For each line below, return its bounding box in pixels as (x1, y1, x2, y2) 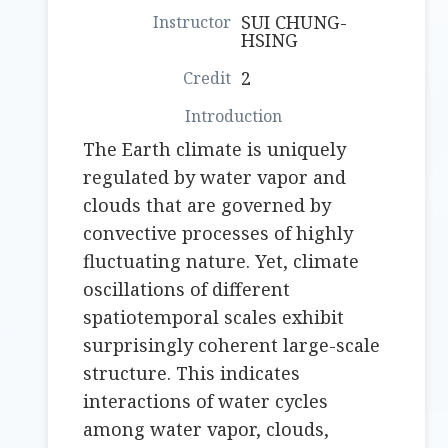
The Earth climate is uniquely (83, 137, 347, 162)
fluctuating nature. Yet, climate (83, 249, 360, 274)
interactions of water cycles (83, 389, 329, 414)
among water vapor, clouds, (83, 417, 330, 442)
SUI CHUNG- (241, 10, 348, 35)
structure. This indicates (83, 361, 301, 386)
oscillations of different (83, 277, 291, 302)
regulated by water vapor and (83, 165, 347, 190)
